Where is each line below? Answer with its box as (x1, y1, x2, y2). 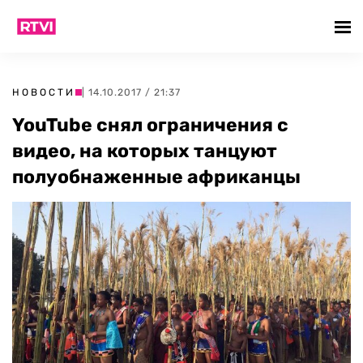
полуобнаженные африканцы (12, 165, 301, 188)
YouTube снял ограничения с (12, 113, 288, 136)
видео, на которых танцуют (12, 139, 277, 162)
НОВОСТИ (12, 87, 75, 98)
